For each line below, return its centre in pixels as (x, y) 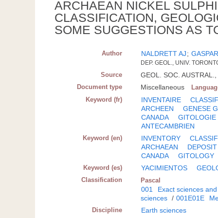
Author (112, 54)
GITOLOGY (196, 156)
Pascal (151, 181)
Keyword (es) (103, 168)
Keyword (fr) (104, 100)
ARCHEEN (158, 109)
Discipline (107, 210)
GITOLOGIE (197, 118)
